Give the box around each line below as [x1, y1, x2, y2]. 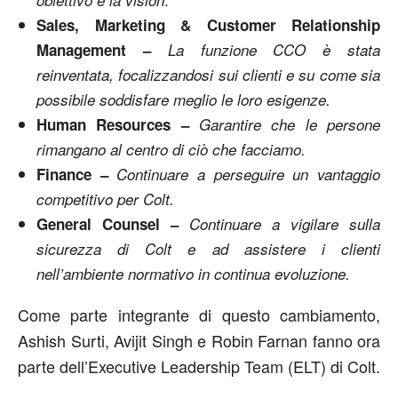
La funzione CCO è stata [167, 39, 381, 60]
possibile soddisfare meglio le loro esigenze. [36, 89, 330, 110]
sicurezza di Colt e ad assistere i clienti [36, 238, 380, 259]
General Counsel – [36, 213, 189, 235]
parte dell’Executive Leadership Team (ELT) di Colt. [18, 354, 380, 378]
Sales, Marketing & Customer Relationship [36, 14, 380, 36]
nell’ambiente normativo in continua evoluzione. [36, 263, 350, 284]
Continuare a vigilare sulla [189, 213, 380, 235]
